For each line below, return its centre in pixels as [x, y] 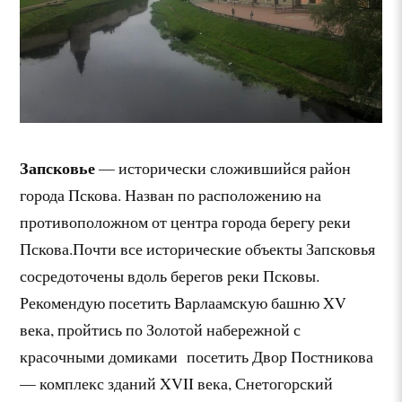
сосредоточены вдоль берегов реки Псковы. [170, 275]
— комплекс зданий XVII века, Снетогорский [177, 383]
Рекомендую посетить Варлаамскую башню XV [184, 302]
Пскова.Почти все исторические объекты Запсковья [198, 248]
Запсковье [58, 167]
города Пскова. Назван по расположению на [171, 194]
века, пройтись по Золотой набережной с [161, 329]
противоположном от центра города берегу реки [186, 221]
